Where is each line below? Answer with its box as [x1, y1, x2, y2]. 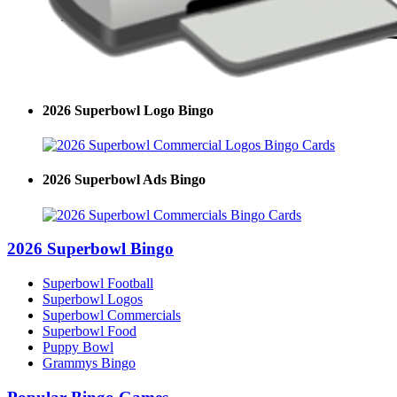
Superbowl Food [43, 323, 136, 339]
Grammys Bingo [43, 354, 136, 370]
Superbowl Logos [43, 291, 143, 307]
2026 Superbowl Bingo [7, 239, 174, 259]
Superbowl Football [43, 275, 153, 291]
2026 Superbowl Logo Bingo [43, 102, 214, 118]
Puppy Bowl [43, 339, 113, 354]
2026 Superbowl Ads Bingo [43, 172, 206, 188]
